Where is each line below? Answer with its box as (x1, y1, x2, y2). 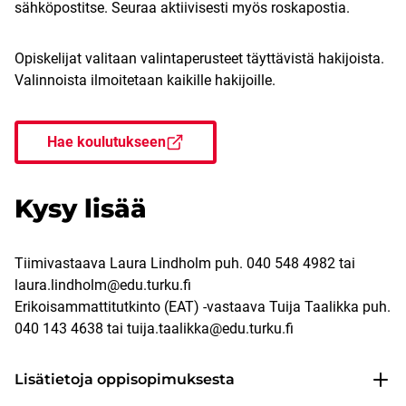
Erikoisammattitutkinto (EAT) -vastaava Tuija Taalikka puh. (14, 298, 391, 316)
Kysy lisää (14, 193, 147, 225)
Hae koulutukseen (47, 133, 166, 151)
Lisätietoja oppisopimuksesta (14, 371, 235, 389)
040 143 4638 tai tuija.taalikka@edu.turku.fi (14, 320, 294, 338)
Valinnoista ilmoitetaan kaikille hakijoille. (14, 72, 275, 90)
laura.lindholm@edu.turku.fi (14, 276, 191, 295)
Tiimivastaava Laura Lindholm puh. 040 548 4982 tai (14, 255, 355, 273)
